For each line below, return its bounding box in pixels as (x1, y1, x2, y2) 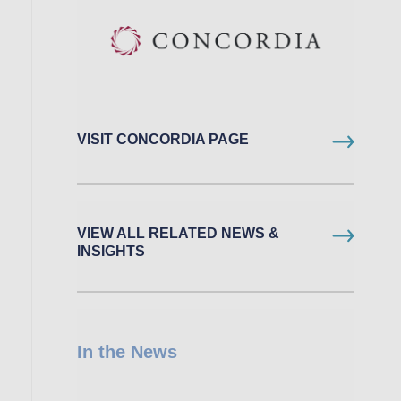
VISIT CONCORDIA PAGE (77, 132, 249, 148)
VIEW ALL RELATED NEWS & (77, 226, 279, 242)
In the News (77, 342, 177, 363)
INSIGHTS (77, 243, 145, 260)
